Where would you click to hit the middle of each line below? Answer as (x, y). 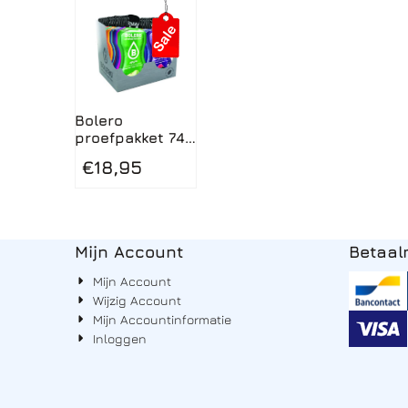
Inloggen (120, 338)
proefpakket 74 (122, 137)
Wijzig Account (138, 300)
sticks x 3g (115, 154)
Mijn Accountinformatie (163, 319)
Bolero (99, 120)
